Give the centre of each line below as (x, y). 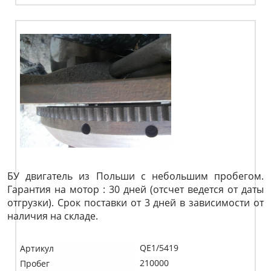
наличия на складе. (53, 216)
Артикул (37, 248)
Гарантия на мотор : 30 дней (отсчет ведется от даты (135, 189)
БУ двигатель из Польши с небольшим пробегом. (135, 176)
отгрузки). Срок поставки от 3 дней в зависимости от (135, 203)
